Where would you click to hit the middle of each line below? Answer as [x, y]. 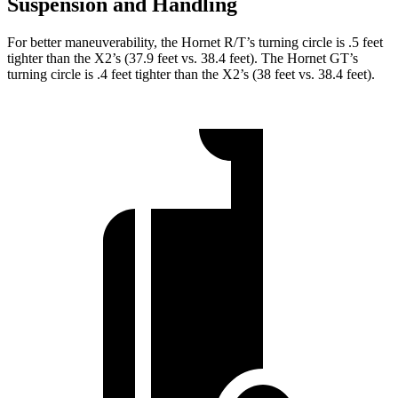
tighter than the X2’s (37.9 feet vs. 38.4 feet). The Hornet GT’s [183, 58]
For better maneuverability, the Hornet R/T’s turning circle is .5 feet [195, 42]
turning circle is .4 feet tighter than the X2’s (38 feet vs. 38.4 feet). [191, 74]
